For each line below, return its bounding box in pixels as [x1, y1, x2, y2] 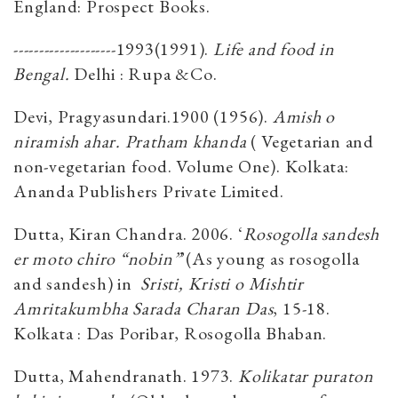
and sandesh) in [13, 272, 141, 296]
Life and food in [212, 37, 335, 61]
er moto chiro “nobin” [13, 247, 181, 271]
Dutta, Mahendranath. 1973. [13, 364, 239, 388]
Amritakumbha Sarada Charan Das [13, 297, 274, 321]
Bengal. [13, 62, 70, 86]
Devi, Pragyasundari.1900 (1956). [13, 105, 273, 129]
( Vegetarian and [251, 130, 374, 154]
